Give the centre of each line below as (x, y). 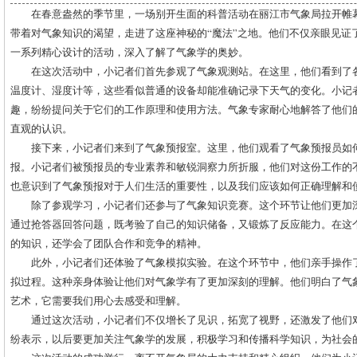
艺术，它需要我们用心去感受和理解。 (98, 300)
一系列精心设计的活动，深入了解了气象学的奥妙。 (129, 52)
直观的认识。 (41, 128)
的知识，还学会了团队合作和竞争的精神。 (109, 243)
